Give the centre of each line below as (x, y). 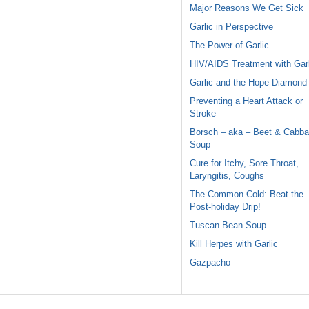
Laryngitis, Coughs (227, 175)
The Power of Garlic (229, 45)
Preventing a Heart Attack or (246, 101)
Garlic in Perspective (231, 26)
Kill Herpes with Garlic (233, 243)
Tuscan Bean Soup (228, 225)
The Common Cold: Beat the (246, 194)
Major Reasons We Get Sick (246, 8)
